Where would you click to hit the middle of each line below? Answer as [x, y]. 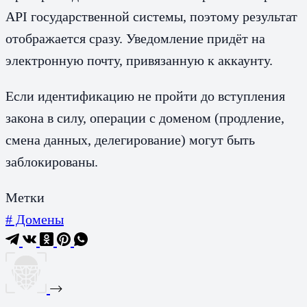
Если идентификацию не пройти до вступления [145, 96]
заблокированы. [52, 161]
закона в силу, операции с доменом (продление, [145, 118]
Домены [38, 219]
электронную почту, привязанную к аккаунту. [139, 60]
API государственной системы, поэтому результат [151, 16]
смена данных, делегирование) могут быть [130, 139]
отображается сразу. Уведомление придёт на [135, 38]
